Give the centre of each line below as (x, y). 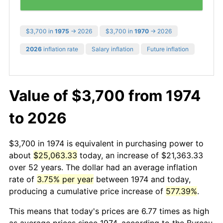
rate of (23, 179)
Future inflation (168, 49)
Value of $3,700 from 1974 (105, 95)
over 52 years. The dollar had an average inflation (103, 167)
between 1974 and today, (142, 179)
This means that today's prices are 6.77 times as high (109, 211)
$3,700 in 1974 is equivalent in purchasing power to (106, 143)
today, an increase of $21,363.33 (140, 155)
